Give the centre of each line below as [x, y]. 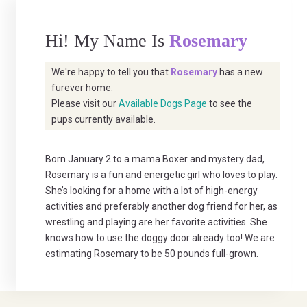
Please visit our [85, 104]
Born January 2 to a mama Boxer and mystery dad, [155, 159]
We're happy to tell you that [111, 72]
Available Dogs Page [163, 104]
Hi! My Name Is [107, 41]
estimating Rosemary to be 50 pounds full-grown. [151, 254]
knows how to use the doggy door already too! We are [160, 238]
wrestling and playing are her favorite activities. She [156, 222]
